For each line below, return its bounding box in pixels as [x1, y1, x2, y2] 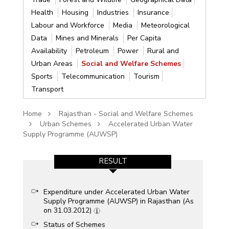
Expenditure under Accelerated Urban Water [43, 187, 190, 197]
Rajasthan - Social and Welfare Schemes [58, 108, 193, 119]
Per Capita [127, 33, 161, 43]
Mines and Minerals [55, 33, 121, 43]
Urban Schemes [39, 119, 91, 129]
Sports [31, 71, 55, 81]
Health [31, 7, 55, 17]
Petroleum [75, 45, 111, 56]
